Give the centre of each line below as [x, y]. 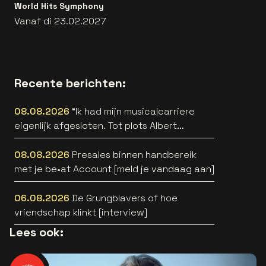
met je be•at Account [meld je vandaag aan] [114, 169]
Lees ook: [37, 232]
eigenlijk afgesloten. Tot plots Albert [96, 125]
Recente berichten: [70, 83]
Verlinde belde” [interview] [108, 140]
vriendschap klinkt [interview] [81, 212]
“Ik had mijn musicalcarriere [133, 111]
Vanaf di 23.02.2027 [60, 21]
